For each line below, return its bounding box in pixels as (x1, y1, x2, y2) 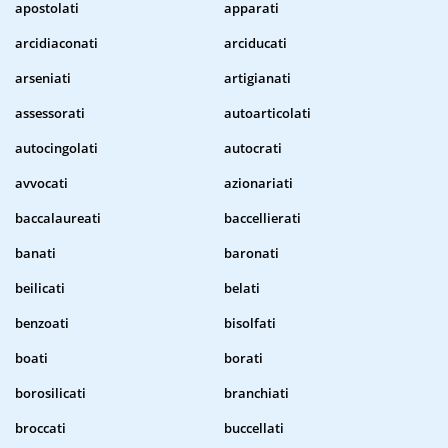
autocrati (224, 139, 282, 158)
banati (15, 244, 56, 263)
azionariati (224, 174, 293, 193)
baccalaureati (15, 209, 101, 228)
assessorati (15, 104, 85, 123)
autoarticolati (224, 104, 311, 123)
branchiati (224, 384, 289, 403)
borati (224, 349, 263, 368)
